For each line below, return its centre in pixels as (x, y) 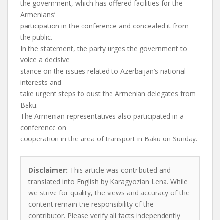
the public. (36, 37)
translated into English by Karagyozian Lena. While (108, 181)
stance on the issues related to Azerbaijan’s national (103, 71)
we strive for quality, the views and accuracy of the (109, 193)
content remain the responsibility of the (91, 204)
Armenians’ (38, 14)
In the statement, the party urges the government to (104, 48)
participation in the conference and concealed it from (104, 26)
